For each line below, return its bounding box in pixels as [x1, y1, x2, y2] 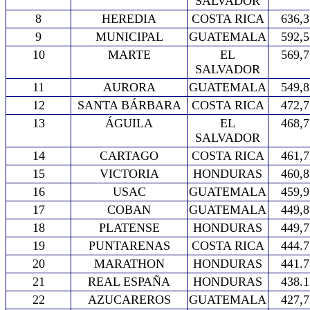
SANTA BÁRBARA [77, 98, 181, 112]
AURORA [102, 80, 156, 94]
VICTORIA [99, 167, 159, 181]
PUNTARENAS [88, 239, 170, 253]
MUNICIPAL [95, 30, 163, 44]
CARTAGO [100, 149, 158, 163]
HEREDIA [102, 12, 156, 26]
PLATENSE [98, 221, 160, 235]
